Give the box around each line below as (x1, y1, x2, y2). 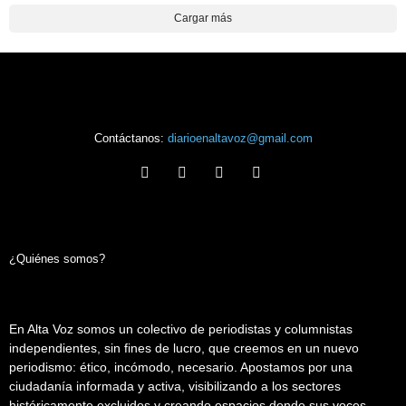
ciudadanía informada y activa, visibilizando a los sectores (9, 378, 341, 393)
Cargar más (174, 11, 232, 24)
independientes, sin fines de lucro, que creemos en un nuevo (9, 340, 359, 355)
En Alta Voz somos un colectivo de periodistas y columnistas (9, 321, 353, 336)
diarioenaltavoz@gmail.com (167, 130, 313, 145)
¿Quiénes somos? (9, 251, 105, 266)
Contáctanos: (93, 130, 168, 145)
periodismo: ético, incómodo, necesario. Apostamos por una (9, 359, 353, 374)
